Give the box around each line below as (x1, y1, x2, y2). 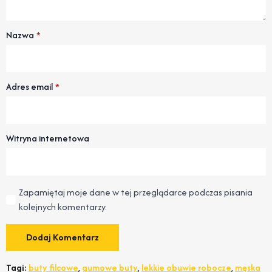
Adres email (6, 80, 53, 93)
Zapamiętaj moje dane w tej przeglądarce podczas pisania (19, 186, 253, 199)
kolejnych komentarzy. (19, 200, 107, 214)
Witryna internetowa (6, 132, 89, 145)
